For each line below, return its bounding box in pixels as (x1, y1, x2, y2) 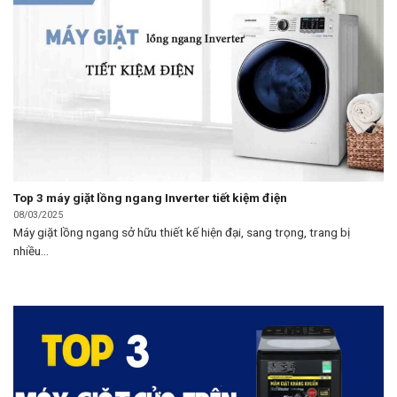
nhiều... (13, 244, 49, 259)
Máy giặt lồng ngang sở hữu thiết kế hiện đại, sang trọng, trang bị (13, 225, 350, 240)
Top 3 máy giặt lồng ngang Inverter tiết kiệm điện (13, 191, 287, 206)
